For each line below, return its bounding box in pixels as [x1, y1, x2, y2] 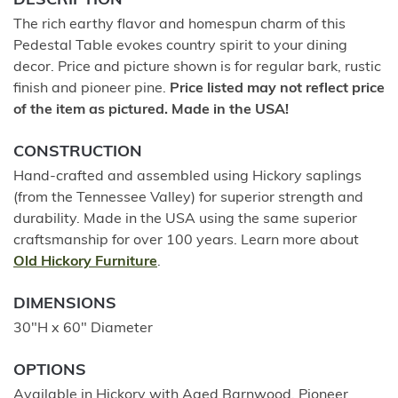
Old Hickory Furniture [13, 255, 157, 269]
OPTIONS [13, 362, 86, 379]
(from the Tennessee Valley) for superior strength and [13, 191, 363, 205]
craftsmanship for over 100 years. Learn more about [13, 234, 359, 248]
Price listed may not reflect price [170, 82, 385, 96]
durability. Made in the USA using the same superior [13, 212, 357, 227]
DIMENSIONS [13, 296, 116, 313]
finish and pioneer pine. [13, 82, 170, 96]
